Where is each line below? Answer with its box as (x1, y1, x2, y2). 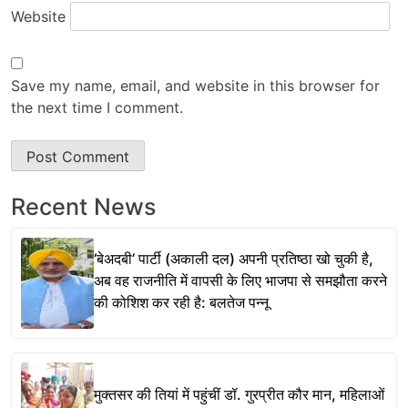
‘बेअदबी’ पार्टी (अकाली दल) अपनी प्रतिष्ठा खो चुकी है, (94, 250, 373, 269)
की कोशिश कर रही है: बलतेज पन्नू (94, 293, 269, 312)
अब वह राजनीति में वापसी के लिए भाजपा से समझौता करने (94, 271, 387, 291)
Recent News (11, 192, 157, 220)
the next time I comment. (11, 97, 183, 117)
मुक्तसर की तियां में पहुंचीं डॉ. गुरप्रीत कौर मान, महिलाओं (94, 385, 384, 404)
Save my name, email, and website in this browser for (11, 76, 380, 95)
